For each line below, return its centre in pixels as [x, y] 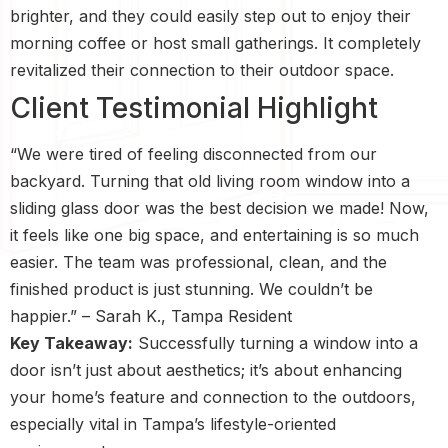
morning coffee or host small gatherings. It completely [215, 42]
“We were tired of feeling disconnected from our [193, 153]
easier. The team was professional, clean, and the [198, 261]
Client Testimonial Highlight [194, 107]
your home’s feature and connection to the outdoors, [213, 396]
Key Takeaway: [71, 342]
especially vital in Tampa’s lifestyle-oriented [173, 423]
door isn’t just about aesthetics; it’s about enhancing [206, 369]
